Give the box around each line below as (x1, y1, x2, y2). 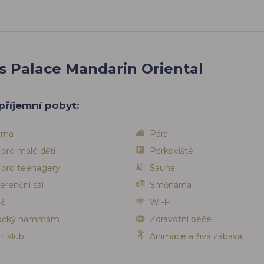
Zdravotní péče (150, 214, 212, 225)
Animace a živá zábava (150, 231, 242, 242)
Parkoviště (150, 146, 193, 157)
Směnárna (150, 180, 192, 191)
